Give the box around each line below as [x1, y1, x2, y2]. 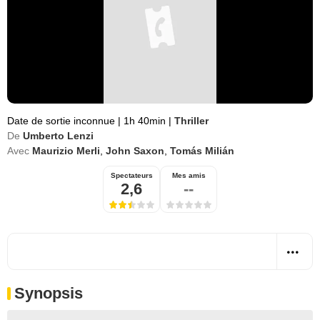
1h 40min [121, 115, 169, 126]
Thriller [174, 115, 209, 126]
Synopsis [14, 284, 83, 302]
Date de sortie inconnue [7, 115, 118, 126]
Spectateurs [110, 171, 153, 179]
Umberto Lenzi [23, 130, 94, 141]
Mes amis [171, 171, 206, 179]
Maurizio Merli [32, 145, 100, 156]
